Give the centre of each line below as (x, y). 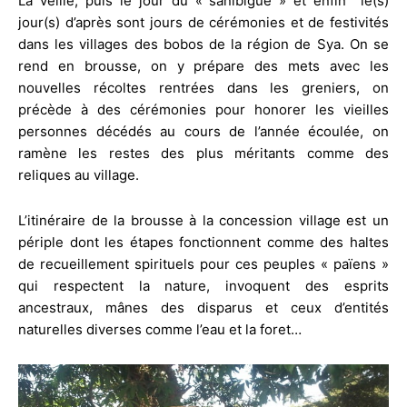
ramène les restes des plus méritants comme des (203, 153)
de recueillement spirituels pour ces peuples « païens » (203, 263)
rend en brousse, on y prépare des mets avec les (203, 65)
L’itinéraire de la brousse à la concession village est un (203, 220)
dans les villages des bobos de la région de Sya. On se (203, 44)
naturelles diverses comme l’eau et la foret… (160, 329)
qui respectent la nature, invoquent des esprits (203, 285)
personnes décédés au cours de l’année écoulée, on (203, 131)
